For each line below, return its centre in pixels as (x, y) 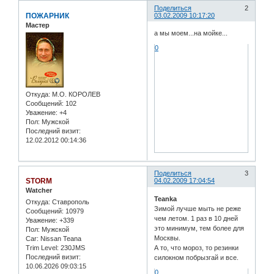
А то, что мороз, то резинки (197, 247)
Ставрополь (70, 202)
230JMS (72, 248)
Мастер (38, 25)
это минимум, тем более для (199, 228)
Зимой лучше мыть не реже (198, 208)
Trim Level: (42, 248)
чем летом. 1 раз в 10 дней (196, 218)
